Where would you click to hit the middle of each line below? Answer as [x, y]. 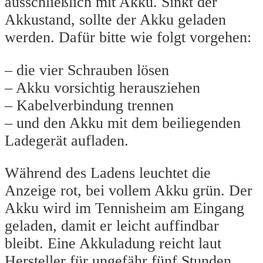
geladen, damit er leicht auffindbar [112, 226]
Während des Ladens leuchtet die [108, 173]
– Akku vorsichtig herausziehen [102, 87]
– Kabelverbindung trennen [89, 105]
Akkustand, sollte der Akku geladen [115, 20]
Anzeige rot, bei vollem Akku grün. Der [129, 191]
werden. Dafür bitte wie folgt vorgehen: [128, 38]
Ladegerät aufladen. [67, 140]
